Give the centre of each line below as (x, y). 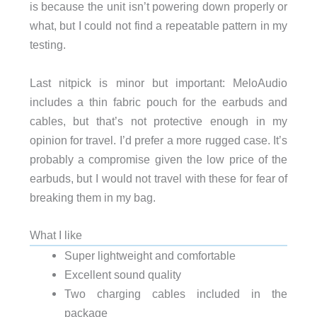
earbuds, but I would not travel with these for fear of (158, 178)
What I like (56, 235)
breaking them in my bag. (92, 197)
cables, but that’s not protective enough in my (158, 121)
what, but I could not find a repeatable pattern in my (158, 26)
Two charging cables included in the (176, 293)
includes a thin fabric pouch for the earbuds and (158, 102)
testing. (47, 45)
